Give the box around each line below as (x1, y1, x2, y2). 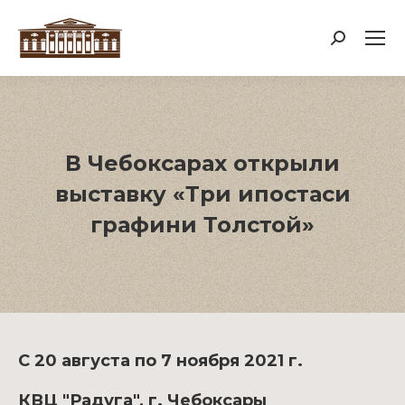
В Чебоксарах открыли (65, 150, 340, 176)
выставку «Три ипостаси (54, 181, 351, 207)
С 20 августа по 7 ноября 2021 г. (18, 351, 303, 371)
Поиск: (330, 33, 384, 52)
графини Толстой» (90, 212, 315, 238)
